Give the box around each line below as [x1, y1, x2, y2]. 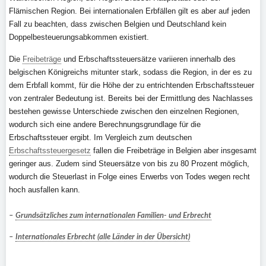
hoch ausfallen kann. [9, 185, 80, 194]
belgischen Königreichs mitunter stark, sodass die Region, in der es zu [9, 68, 252, 77]
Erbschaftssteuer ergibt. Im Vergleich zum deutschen [9, 133, 192, 142]
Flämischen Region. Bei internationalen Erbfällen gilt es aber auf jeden [9, 7, 250, 15]
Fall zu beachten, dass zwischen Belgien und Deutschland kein [9, 20, 226, 28]
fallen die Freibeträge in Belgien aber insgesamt [91, 146, 256, 155]
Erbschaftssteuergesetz [9, 146, 91, 155]
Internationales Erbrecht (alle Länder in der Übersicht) [15, 233, 190, 241]
